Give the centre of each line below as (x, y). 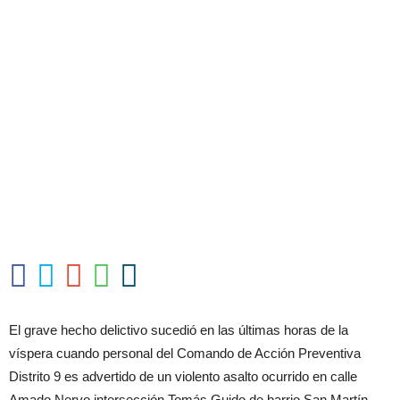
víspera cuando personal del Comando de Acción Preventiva (185, 353)
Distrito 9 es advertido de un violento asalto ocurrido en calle (183, 376)
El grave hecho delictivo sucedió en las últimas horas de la (179, 330)
